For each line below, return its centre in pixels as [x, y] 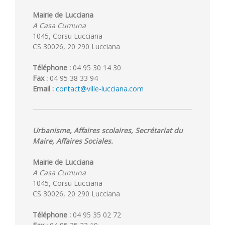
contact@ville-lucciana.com [100, 88]
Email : [43, 88]
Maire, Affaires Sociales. [73, 141]
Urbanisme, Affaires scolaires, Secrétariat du [108, 130]
